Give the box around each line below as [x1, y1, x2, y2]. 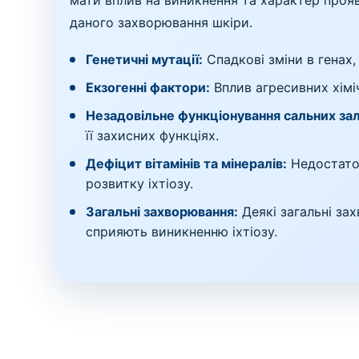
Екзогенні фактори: [86, 79, 211, 95]
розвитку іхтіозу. [86, 175, 194, 192]
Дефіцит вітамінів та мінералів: [86, 155, 288, 171]
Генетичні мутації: [86, 51, 204, 67]
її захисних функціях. [86, 127, 220, 143]
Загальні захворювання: [86, 204, 239, 220]
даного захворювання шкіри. [70, 14, 253, 30]
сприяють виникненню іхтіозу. [86, 224, 278, 240]
